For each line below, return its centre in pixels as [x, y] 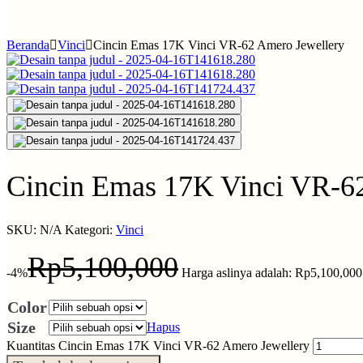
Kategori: [90, 230]
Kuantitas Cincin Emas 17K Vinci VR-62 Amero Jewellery [158, 346]
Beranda [28, 45]
